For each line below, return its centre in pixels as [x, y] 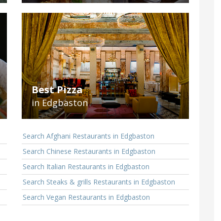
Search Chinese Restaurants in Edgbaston [89, 151]
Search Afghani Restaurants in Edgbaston [89, 136]
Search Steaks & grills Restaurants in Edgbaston [99, 182]
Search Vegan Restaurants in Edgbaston [86, 197]
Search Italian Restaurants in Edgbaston [86, 167]
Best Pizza [57, 90]
